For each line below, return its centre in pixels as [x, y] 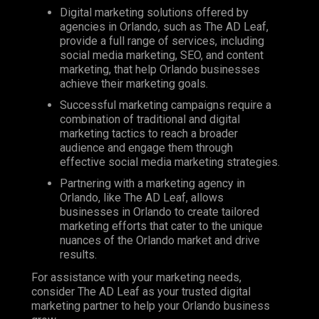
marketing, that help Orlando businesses [160, 69]
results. [78, 254]
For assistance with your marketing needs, [136, 277]
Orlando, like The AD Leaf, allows [142, 197]
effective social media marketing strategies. [170, 162]
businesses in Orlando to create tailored [159, 211]
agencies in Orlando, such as [132, 26]
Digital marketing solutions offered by [154, 12]
